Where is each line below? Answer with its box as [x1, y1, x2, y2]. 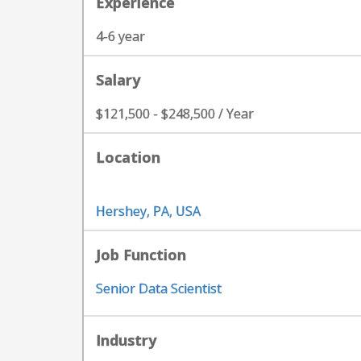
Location [96, 147, 160, 167]
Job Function [96, 245, 186, 264]
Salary [96, 70, 140, 89]
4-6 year [96, 27, 145, 45]
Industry [96, 330, 156, 350]
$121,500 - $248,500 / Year [96, 105, 254, 122]
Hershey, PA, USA [96, 202, 201, 220]
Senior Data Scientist [96, 280, 222, 297]
